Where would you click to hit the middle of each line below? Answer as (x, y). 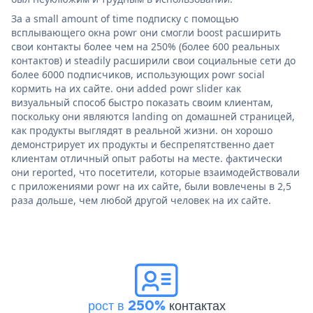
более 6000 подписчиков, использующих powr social (138, 75)
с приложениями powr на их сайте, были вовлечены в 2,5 (151, 187)
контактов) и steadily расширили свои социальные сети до (153, 61)
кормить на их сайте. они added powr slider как (126, 89)
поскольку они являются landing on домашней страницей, (153, 117)
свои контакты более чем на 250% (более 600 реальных (145, 47)
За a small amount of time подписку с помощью (125, 19)
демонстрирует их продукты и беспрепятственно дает (143, 145)
